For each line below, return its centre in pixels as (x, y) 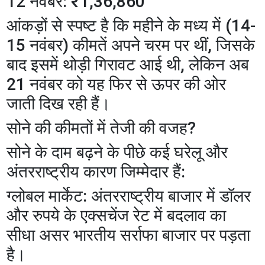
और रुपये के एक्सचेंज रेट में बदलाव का (117, 215)
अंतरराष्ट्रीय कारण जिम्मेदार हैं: (96, 172)
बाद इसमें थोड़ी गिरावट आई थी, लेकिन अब (128, 64)
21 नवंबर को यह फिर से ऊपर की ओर (117, 84)
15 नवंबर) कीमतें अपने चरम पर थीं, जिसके (131, 45)
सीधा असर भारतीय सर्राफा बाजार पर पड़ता (129, 235)
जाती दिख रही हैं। (59, 104)
